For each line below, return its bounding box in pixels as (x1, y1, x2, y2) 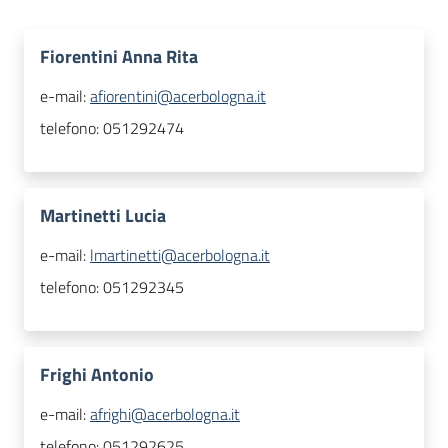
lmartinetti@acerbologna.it (90, 243, 270, 268)
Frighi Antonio (40, 361, 154, 389)
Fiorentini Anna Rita (40, 43, 198, 71)
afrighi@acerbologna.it (90, 402, 240, 427)
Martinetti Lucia (40, 202, 166, 230)
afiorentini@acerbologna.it (90, 84, 266, 109)
